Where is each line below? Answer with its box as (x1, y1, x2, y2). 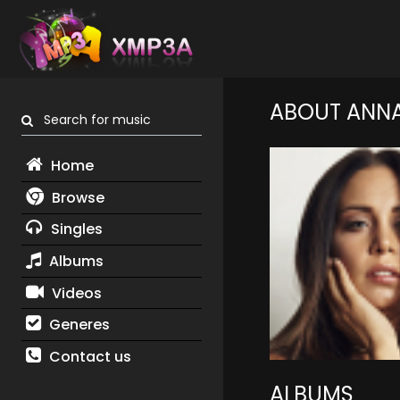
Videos (47, 282, 102, 304)
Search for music (33, 111, 151, 129)
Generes (45, 314, 110, 336)
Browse (47, 187, 104, 208)
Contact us (45, 346, 131, 367)
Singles (46, 219, 103, 240)
